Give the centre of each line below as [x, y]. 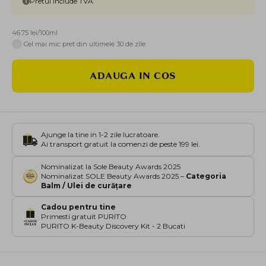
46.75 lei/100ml [35, 33]
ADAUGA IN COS [133, 76]
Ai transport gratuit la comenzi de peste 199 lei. [121, 144]
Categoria [206, 176]
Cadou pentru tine [78, 207]
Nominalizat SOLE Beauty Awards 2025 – [113, 176]
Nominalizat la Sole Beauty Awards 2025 [111, 167]
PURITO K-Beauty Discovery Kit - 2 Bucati [113, 226]
